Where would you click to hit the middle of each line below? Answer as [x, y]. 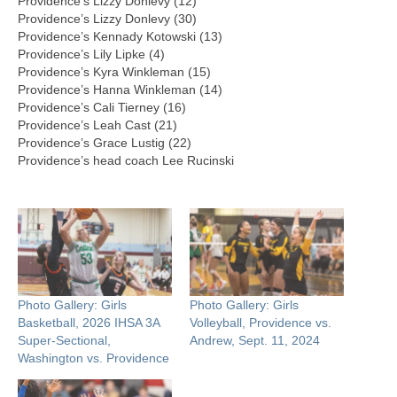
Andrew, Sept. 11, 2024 [255, 341]
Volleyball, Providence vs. [261, 323]
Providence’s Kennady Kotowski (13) [120, 36]
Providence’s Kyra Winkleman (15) [114, 71]
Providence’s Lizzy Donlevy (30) [107, 18]
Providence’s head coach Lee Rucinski [126, 160]
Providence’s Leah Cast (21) [97, 125]
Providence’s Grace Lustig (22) [105, 142]
